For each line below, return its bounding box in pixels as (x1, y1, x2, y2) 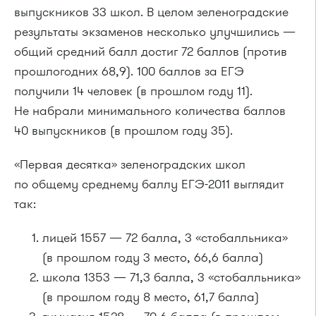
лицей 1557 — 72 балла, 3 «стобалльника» (42, 229, 288, 246)
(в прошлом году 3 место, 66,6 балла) (42, 249, 263, 266)
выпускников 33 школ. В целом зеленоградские (14, 4, 288, 20)
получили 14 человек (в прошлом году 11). (14, 83, 253, 99)
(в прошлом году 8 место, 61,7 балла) (42, 288, 259, 305)
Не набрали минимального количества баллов (14, 102, 286, 119)
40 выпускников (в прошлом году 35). (14, 122, 233, 139)
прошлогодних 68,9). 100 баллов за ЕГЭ (14, 63, 244, 80)
